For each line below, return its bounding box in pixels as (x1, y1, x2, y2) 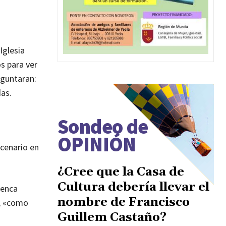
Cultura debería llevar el (58, 179, 209, 195)
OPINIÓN (58, 131, 136, 157)
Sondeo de (58, 114, 148, 139)
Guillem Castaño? (58, 209, 166, 225)
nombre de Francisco (58, 194, 190, 210)
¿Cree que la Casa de (58, 164, 184, 180)
